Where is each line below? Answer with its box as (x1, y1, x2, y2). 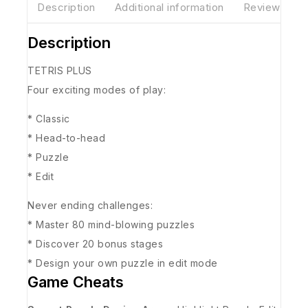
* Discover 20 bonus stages (27, 237, 163, 250)
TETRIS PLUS (27, 64, 92, 76)
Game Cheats (27, 272, 124, 291)
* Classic (27, 112, 70, 124)
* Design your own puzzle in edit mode (27, 256, 218, 269)
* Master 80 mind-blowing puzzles (27, 218, 195, 230)
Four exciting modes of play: (27, 83, 166, 96)
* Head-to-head (27, 131, 105, 144)
